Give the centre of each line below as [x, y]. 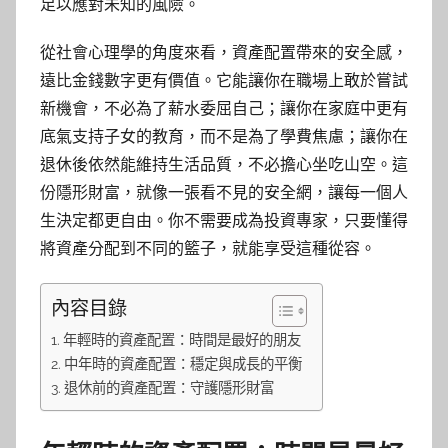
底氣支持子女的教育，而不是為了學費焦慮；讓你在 [224, 137]
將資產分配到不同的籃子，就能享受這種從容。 [208, 249]
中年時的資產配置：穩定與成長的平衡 [182, 364]
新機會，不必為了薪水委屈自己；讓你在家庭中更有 [224, 109]
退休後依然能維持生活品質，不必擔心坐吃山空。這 [224, 165]
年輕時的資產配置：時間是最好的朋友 [181, 340]
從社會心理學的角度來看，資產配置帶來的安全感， [224, 53]
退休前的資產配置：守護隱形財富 [168, 388]
